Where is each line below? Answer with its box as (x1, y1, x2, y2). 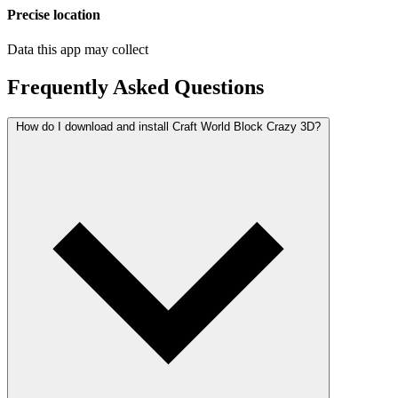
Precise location (7, 7, 100, 23)
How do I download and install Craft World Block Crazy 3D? (16, 120, 321, 134)
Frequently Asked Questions (7, 76, 264, 99)
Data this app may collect (7, 42, 148, 58)
